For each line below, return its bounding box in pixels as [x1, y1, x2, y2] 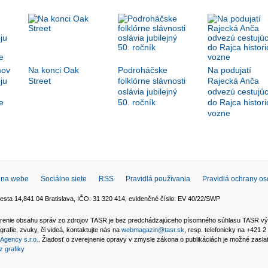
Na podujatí [207, 65, 251, 75]
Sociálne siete [41, 175, 87, 184]
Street [28, 76, 51, 86]
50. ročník [117, 98, 156, 108]
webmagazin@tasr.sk [121, 226, 184, 234]
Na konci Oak [28, 65, 79, 75]
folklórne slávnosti [117, 76, 185, 86]
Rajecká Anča [207, 76, 259, 86]
